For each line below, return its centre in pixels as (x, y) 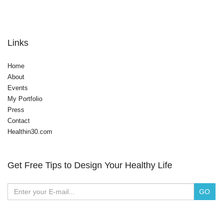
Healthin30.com (30, 131)
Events (18, 88)
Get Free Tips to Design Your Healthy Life (90, 165)
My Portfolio (25, 99)
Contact (19, 120)
